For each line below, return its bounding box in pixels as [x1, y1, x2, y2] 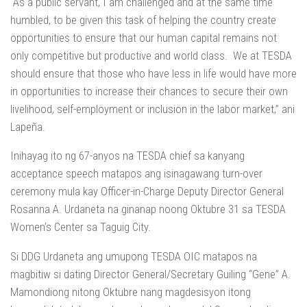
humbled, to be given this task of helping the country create [10, 12, 276, 27]
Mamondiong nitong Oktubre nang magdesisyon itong [10, 285, 251, 299]
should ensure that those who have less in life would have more [10, 66, 297, 80]
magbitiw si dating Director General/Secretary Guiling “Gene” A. [10, 267, 291, 281]
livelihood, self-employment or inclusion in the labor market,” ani [10, 101, 295, 116]
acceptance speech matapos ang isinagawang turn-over [10, 167, 262, 181]
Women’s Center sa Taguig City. [10, 220, 151, 234]
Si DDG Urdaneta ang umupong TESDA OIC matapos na [10, 249, 257, 263]
